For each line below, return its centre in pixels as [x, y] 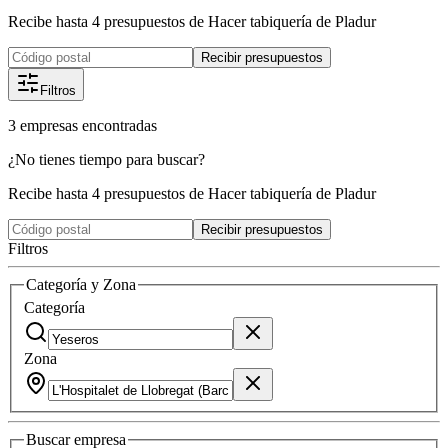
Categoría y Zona [81, 284]
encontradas [119, 125]
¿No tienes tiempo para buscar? [106, 159]
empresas [49, 125]
